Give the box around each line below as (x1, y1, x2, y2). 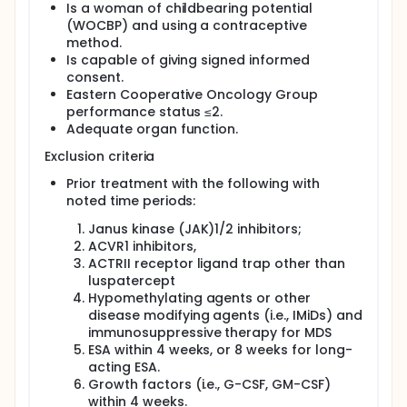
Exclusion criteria (45, 147, 155, 165)
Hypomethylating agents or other (88, 289, 312, 307)
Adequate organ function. (66, 120, 239, 138)
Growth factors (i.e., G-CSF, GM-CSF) (88, 375, 331, 393)
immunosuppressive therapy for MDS (88, 323, 333, 342)
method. (66, 34, 122, 52)
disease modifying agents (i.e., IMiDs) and (88, 306, 362, 324)
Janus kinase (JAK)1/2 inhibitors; (88, 220, 303, 238)
